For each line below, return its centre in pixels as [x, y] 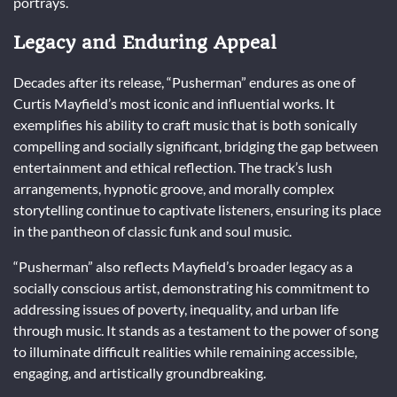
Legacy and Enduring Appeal [145, 43]
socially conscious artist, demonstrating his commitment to [191, 287]
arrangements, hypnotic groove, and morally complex [174, 188]
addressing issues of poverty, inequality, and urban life [176, 308]
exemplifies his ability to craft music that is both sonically [185, 124]
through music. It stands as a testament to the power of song [196, 330]
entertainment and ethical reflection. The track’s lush [173, 167]
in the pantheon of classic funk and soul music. [152, 230]
